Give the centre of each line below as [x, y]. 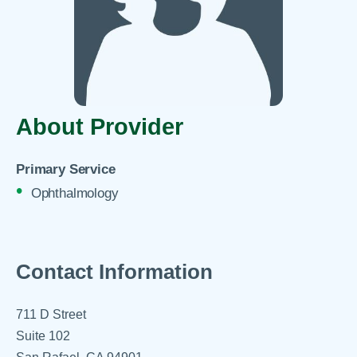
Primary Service [66, 170]
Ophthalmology [75, 193]
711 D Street [51, 314]
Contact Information [115, 271]
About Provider [100, 127]
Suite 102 [43, 336]
